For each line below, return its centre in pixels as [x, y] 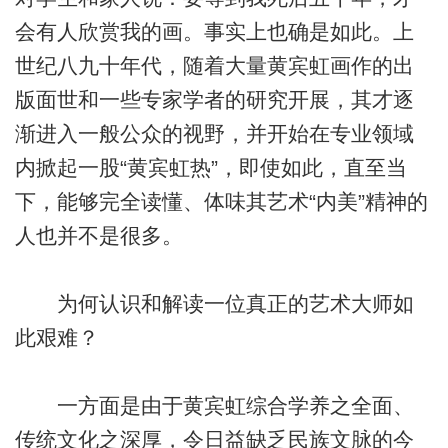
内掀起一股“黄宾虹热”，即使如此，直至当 [210, 168]
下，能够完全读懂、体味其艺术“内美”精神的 [221, 202]
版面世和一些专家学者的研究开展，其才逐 [214, 100]
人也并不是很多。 [98, 236]
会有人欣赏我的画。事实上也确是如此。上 [214, 32]
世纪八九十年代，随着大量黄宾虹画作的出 [214, 66]
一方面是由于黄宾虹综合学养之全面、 [214, 406]
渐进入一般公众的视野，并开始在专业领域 [214, 134]
